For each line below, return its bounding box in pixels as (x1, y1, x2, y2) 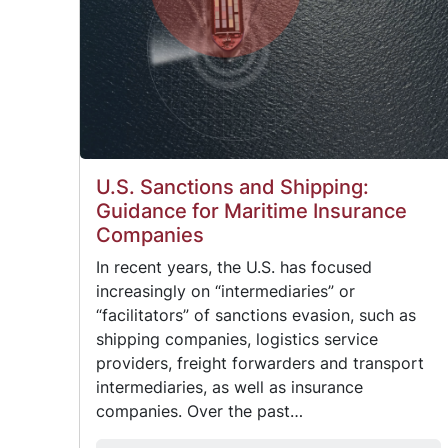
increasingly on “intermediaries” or (96, 280, 356, 301)
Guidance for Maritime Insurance (96, 198, 408, 223)
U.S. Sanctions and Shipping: (96, 174, 370, 199)
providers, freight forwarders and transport (96, 352, 425, 373)
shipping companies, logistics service (96, 328, 379, 349)
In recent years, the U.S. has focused (96, 256, 373, 277)
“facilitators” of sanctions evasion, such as (96, 304, 417, 325)
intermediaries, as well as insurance (96, 376, 364, 397)
